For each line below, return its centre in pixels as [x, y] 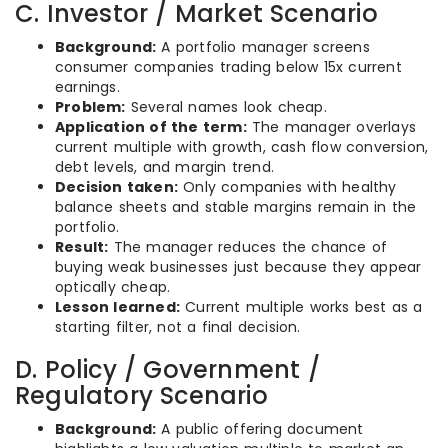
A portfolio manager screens [263, 47]
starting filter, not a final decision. [178, 327]
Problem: [90, 107]
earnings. [87, 87]
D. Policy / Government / [167, 369]
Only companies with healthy [287, 187]
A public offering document [260, 429]
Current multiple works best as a [301, 307]
